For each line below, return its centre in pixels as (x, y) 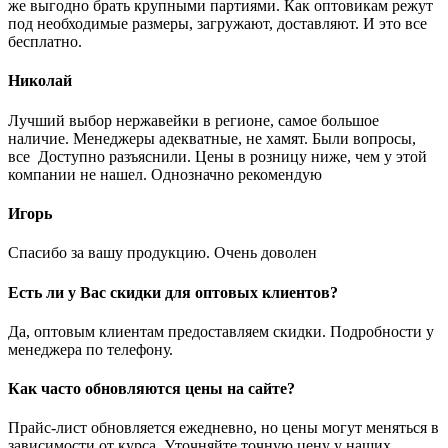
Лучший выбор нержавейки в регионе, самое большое (193, 120)
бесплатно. (45, 42)
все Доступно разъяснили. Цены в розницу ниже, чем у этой (217, 156)
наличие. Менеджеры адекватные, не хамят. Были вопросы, (212, 138)
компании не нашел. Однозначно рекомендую (165, 174)
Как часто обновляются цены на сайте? (151, 389)
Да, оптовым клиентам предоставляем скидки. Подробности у (221, 331)
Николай (40, 81)
